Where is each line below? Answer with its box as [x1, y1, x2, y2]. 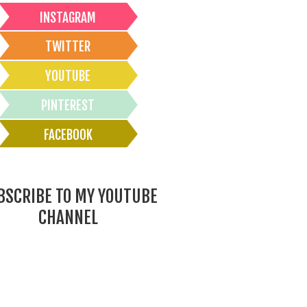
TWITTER [45, 38, 90, 56]
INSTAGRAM [40, 9, 96, 26]
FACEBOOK [43, 126, 93, 143]
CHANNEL [38, 207, 98, 229]
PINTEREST [41, 97, 95, 114]
